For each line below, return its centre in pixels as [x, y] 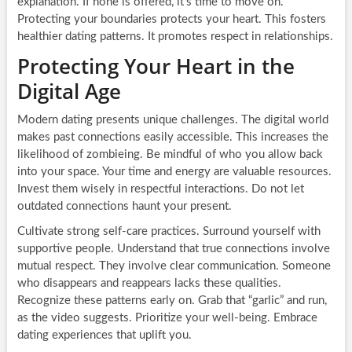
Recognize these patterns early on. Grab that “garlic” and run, [172, 300]
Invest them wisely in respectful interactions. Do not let [160, 189]
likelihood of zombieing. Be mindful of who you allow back [170, 154]
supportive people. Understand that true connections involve [173, 248]
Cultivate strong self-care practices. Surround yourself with [169, 231]
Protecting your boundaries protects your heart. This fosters [171, 19]
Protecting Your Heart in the [156, 66]
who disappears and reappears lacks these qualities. [149, 283]
